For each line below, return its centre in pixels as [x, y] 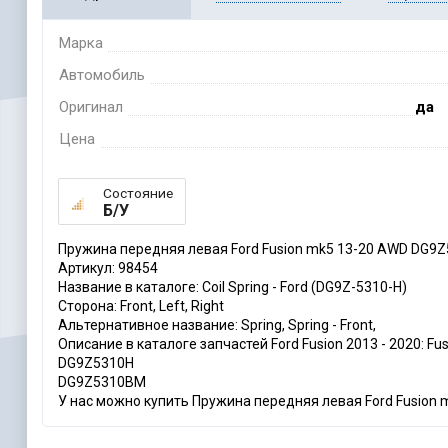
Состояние [137, 193]
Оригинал [90, 107]
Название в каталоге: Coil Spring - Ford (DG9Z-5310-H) [232, 287]
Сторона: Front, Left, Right [140, 306]
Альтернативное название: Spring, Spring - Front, [216, 325]
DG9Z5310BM [101, 382]
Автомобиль [101, 75]
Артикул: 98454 [107, 268]
